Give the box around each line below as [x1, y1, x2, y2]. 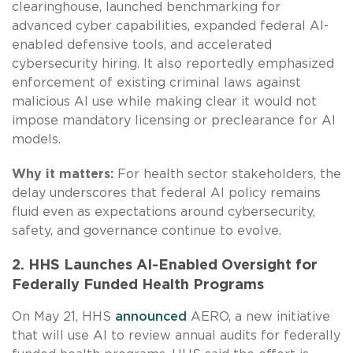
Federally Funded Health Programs [12, 277, 264, 292]
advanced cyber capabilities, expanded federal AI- [12, 19, 329, 32]
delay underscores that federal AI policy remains [12, 186, 321, 199]
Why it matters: [12, 167, 113, 180]
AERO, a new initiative [187, 310, 330, 323]
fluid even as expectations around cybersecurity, [12, 205, 315, 218]
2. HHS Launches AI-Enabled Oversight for [12, 258, 318, 273]
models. [12, 132, 61, 146]
